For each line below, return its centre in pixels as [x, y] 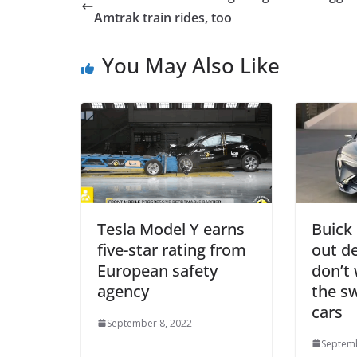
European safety [157, 270]
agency [123, 291]
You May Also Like [191, 65]
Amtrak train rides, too [163, 17]
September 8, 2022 [149, 323]
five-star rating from [172, 249]
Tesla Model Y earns [171, 229]
